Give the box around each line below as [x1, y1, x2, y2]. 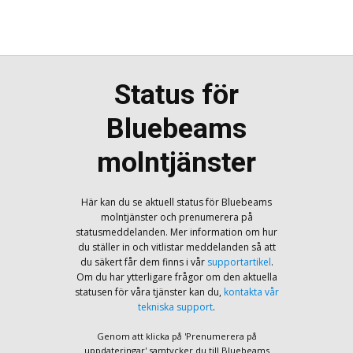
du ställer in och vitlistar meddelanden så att [77, 240, 276, 254]
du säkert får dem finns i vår [80, 255, 207, 269]
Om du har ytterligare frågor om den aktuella [76, 269, 277, 284]
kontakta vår [223, 284, 279, 299]
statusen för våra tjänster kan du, [74, 284, 224, 299]
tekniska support [138, 299, 213, 314]
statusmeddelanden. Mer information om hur [76, 225, 277, 239]
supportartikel [206, 255, 271, 269]
